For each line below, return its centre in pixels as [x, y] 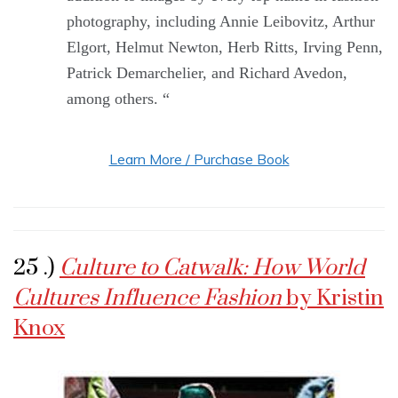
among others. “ [118, 98]
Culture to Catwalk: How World [212, 267]
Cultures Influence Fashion [150, 298]
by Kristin [335, 298]
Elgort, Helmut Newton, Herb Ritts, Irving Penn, [225, 47]
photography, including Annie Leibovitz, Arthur [221, 21]
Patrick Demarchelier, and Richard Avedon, [207, 72]
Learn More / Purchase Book [199, 159]
